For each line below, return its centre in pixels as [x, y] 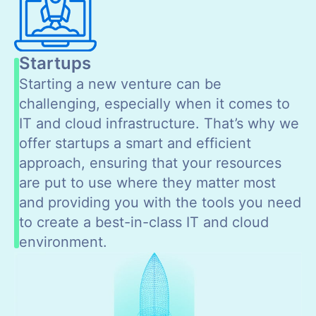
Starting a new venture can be [120, 84]
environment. [63, 242]
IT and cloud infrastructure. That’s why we [159, 123]
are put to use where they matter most [147, 182]
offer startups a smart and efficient [135, 143]
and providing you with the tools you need [160, 202]
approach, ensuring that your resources [150, 163]
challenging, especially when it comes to [154, 103]
